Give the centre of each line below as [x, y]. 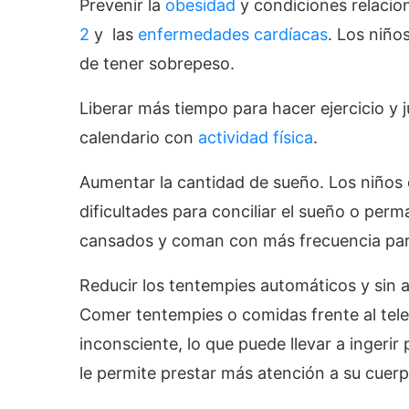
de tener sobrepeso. [157, 63]
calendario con [139, 137]
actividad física [256, 137]
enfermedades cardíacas [233, 34]
